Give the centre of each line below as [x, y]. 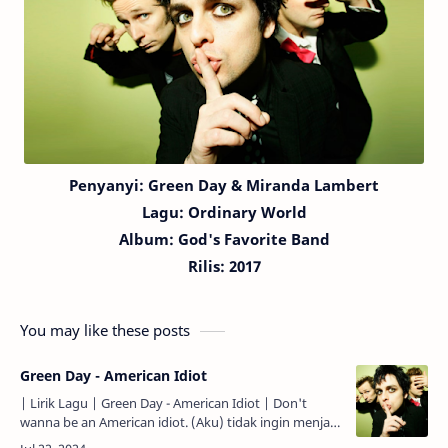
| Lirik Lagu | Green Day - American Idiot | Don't [146, 403]
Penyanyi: [108, 185]
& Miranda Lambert [305, 185]
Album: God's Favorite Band [224, 239]
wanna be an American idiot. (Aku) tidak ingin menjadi [180, 422]
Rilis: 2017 [224, 266]
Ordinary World [247, 212]
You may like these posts [105, 330]
